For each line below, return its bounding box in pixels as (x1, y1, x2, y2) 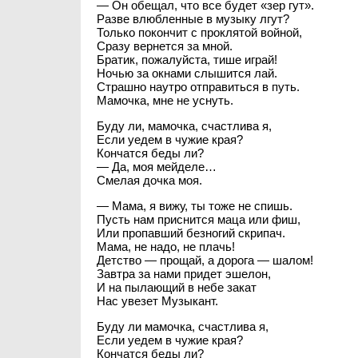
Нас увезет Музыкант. (96, 294, 218, 308)
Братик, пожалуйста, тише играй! (96, 53, 277, 66)
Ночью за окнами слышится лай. (96, 66, 277, 80)
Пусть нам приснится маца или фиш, (96, 213, 300, 226)
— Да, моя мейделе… (96, 160, 217, 173)
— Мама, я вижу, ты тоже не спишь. (96, 199, 292, 213)
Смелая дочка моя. (96, 173, 202, 187)
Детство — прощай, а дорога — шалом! (96, 253, 313, 267)
